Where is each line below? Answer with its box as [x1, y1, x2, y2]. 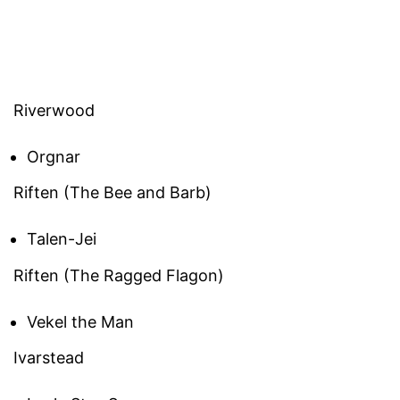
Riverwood [13, 100, 95, 120]
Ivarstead [13, 348, 84, 368]
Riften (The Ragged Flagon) [13, 265, 224, 285]
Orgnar [27, 146, 80, 166]
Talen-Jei [27, 229, 96, 249]
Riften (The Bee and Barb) [13, 183, 212, 203]
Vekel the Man [27, 312, 134, 331]
